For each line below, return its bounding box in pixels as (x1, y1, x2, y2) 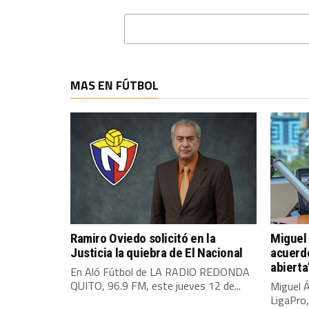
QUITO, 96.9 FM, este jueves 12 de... (70, 277, 241, 294)
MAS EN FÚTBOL (70, 75, 159, 94)
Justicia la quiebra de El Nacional (70, 244, 243, 261)
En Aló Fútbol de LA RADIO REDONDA (70, 263, 250, 280)
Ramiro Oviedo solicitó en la (70, 230, 216, 246)
